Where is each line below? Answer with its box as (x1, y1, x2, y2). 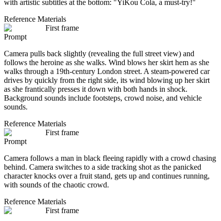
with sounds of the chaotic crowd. (4, 180, 109, 189)
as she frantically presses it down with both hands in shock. (4, 84, 187, 93)
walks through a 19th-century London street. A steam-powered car (4, 67, 210, 75)
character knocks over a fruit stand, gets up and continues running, (4, 171, 210, 180)
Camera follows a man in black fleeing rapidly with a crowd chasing (4, 153, 216, 162)
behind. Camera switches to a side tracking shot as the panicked (4, 162, 201, 171)
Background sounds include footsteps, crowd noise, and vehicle (4, 93, 202, 102)
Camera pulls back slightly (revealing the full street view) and (4, 49, 194, 58)
